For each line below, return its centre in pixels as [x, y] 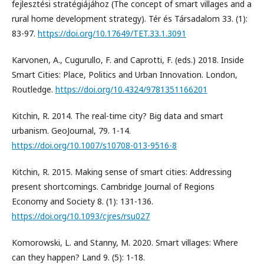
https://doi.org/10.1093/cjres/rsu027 [81, 216]
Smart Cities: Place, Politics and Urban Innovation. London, [125, 75]
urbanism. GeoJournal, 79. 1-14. [71, 131]
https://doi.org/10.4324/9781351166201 [131, 90]
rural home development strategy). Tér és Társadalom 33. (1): [130, 19]
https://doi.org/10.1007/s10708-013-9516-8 [94, 146]
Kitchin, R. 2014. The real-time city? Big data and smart [118, 116]
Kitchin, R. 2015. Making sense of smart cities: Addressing [122, 172]
